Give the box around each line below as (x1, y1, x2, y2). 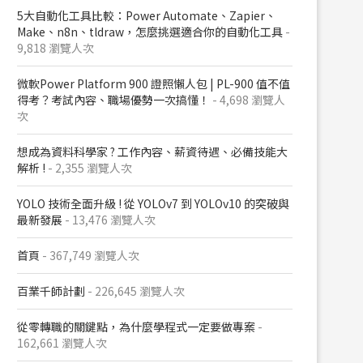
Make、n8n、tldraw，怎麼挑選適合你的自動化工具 (17, 23, 283, 40)
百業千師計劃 (17, 283, 85, 299)
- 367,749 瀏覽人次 (40, 247, 139, 263)
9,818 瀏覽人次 (17, 40, 94, 56)
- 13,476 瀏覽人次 (62, 211, 156, 228)
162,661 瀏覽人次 (17, 335, 107, 351)
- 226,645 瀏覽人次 (85, 283, 185, 299)
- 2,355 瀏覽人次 (45, 160, 132, 176)
